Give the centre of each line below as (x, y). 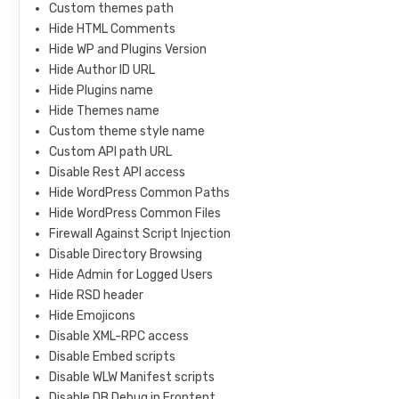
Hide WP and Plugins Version (128, 49)
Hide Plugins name (102, 90)
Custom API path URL (111, 151)
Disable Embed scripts (113, 356)
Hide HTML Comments (113, 28)
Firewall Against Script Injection (140, 233)
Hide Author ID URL (102, 69)
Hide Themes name (105, 110)
